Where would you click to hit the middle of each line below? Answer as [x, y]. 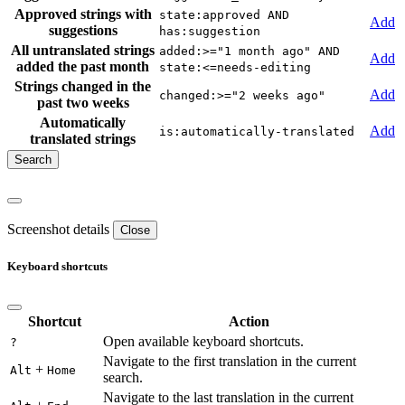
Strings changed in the [83, 86]
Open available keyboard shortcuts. [203, 341]
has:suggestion [210, 31]
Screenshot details [58, 230]
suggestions [83, 30]
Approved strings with [83, 14]
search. [123, 377]
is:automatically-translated [257, 131]
